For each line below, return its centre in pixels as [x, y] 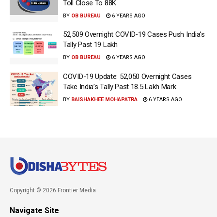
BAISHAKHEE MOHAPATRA [104, 99]
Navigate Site [34, 210]
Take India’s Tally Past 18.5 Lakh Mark [120, 86]
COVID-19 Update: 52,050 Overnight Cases [127, 76]
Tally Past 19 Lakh [90, 45]
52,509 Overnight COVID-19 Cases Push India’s [134, 34]
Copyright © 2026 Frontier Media [53, 190]
